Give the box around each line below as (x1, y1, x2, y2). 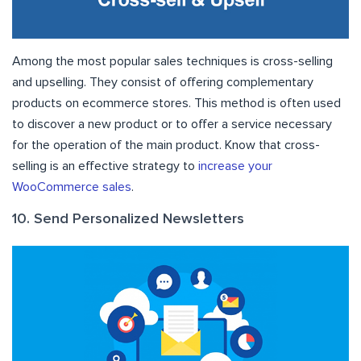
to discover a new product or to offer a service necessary (12, 117, 332, 131)
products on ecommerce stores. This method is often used (12, 96, 341, 110)
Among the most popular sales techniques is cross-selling (12, 54, 333, 68)
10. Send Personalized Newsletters (12, 211, 244, 226)
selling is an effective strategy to (12, 159, 198, 172)
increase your (198, 159, 272, 172)
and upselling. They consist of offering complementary (12, 75, 313, 89)
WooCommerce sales (12, 180, 131, 193)
